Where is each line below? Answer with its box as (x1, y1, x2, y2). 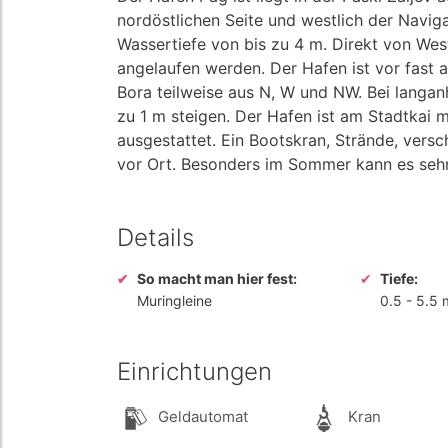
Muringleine (137, 292, 212, 309)
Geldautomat (154, 407, 248, 427)
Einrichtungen (117, 357, 272, 386)
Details (117, 223, 194, 252)
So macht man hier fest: (137, 270, 297, 287)
